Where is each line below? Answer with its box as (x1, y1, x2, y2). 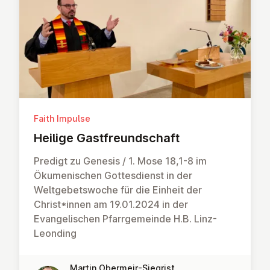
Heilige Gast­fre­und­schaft (34, 131, 180, 146)
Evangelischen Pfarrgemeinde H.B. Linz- (34, 213, 217, 225)
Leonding (34, 227, 77, 240)
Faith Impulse (34, 113, 90, 124)
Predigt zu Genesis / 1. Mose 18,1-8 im (34, 155, 207, 168)
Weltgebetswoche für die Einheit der (34, 184, 202, 196)
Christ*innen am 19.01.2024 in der (34, 198, 188, 211)
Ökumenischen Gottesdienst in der (34, 169, 192, 182)
